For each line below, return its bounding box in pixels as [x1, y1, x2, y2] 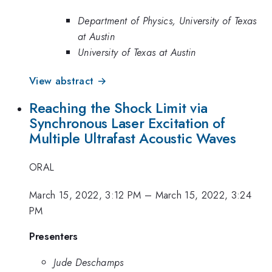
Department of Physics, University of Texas [78, 13, 257, 29]
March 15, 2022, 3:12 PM [29, 188, 141, 203]
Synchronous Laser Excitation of [29, 113, 225, 134]
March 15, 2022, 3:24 [155, 188, 252, 203]
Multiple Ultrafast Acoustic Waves [29, 128, 236, 149]
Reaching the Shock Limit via [29, 98, 208, 119]
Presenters [29, 228, 78, 243]
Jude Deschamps [53, 255, 124, 270]
